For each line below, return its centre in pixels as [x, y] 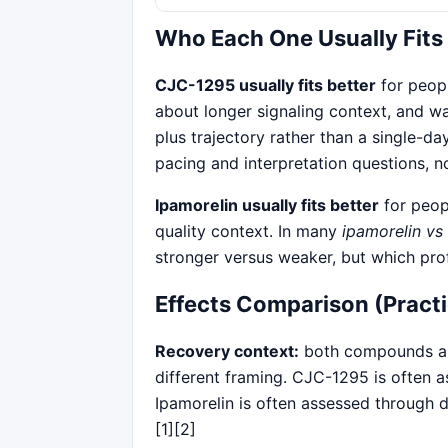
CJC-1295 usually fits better [265, 84]
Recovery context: [227, 350]
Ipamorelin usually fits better [267, 204]
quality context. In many [248, 230]
